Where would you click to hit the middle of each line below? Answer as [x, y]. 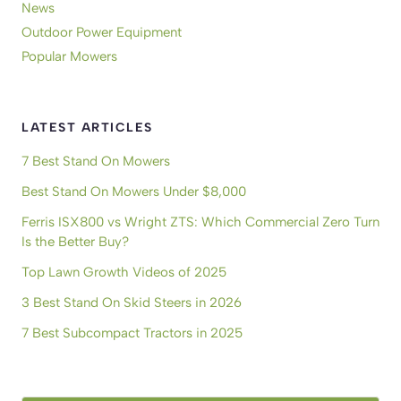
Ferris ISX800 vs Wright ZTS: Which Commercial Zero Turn [200, 222]
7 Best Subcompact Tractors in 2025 [132, 333]
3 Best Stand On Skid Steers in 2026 [132, 302]
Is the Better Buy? [75, 241]
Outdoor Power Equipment [102, 33]
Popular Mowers [69, 57]
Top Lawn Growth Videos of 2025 [124, 272]
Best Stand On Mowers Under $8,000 [134, 191]
